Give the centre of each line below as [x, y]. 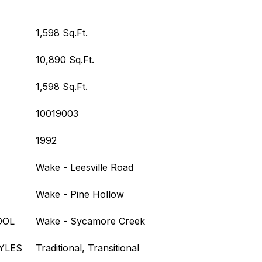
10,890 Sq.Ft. [65, 60]
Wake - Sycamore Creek [90, 221]
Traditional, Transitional [87, 248]
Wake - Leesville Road [85, 167]
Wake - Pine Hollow [80, 194]
